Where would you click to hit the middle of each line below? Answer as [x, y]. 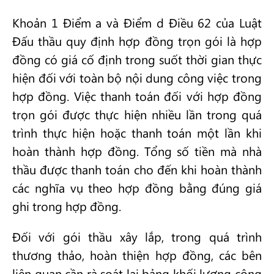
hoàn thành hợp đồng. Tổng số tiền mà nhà [137, 151]
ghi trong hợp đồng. [67, 206]
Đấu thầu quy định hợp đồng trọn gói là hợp [137, 41]
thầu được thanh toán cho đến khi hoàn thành [137, 169]
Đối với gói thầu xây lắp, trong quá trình [137, 236]
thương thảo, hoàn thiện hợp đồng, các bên [137, 255]
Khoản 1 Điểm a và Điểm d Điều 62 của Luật [137, 22]
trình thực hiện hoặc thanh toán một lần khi [137, 132]
